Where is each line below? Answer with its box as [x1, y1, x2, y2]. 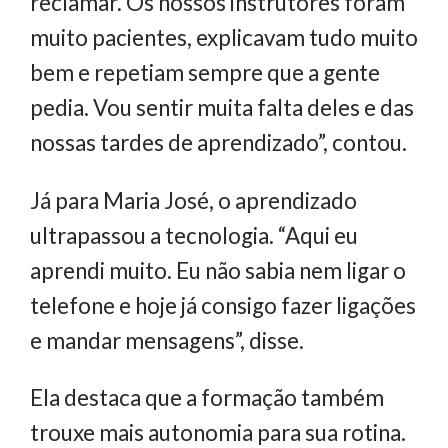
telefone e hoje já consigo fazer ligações [30, 291, 416, 319]
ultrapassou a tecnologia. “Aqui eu [30, 221, 358, 249]
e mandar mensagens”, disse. [30, 326, 304, 354]
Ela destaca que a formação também [30, 384, 384, 412]
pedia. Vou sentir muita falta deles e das [30, 94, 414, 122]
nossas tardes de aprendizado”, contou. [30, 129, 407, 157]
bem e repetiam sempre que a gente [30, 59, 380, 87]
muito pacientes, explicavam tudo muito [30, 24, 418, 52]
